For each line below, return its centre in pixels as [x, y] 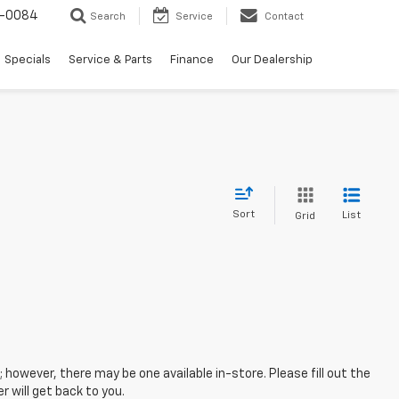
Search [108, 17]
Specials [28, 61]
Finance [192, 61]
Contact [284, 17]
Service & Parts [110, 61]
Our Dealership [272, 61]
